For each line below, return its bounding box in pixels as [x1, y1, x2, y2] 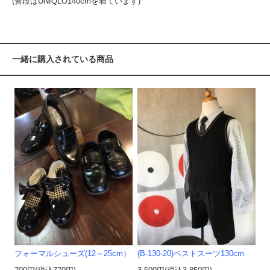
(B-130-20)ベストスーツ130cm [137, 250, 245, 259]
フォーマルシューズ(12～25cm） [14, 250, 131, 259]
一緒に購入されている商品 [12, 54, 113, 64]
